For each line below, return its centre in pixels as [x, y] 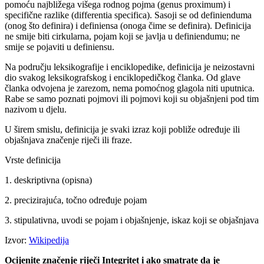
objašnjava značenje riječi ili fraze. [68, 140]
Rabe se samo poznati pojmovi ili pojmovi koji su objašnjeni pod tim [132, 98]
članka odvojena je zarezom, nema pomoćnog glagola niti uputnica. [130, 88]
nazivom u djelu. [36, 109]
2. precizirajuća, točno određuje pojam [76, 200]
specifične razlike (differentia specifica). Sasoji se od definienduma [128, 15]
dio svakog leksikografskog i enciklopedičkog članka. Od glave [123, 77]
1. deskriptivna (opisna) [48, 180]
